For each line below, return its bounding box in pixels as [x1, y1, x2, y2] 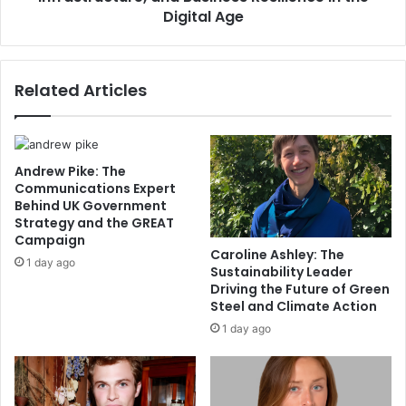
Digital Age [162, 6, 244, 27]
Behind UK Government [14, 197, 167, 215]
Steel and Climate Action [210, 296, 377, 315]
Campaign [14, 231, 85, 249]
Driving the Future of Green [210, 279, 390, 298]
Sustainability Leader [210, 262, 353, 281]
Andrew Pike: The [14, 162, 126, 180]
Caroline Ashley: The [210, 245, 344, 264]
